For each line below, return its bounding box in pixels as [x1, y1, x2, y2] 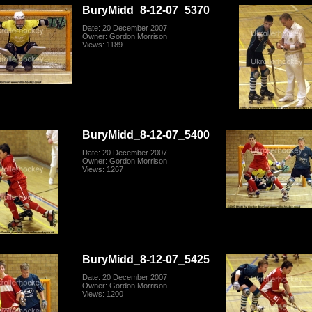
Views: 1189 [82, 40, 123, 49]
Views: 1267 [82, 165, 124, 174]
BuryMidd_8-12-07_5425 [82, 253, 210, 266]
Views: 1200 [82, 290, 124, 299]
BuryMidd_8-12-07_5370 [82, 3, 210, 17]
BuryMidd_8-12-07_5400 [82, 128, 210, 141]
